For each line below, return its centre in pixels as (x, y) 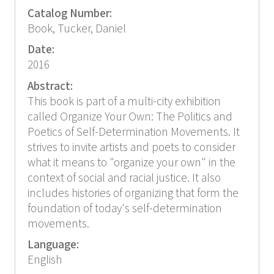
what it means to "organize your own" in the (131, 163)
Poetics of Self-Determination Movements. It (133, 132)
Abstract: (51, 86)
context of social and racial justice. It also (124, 178)
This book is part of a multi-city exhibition (124, 102)
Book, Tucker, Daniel (76, 29)
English (44, 261)
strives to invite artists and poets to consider (131, 147)
